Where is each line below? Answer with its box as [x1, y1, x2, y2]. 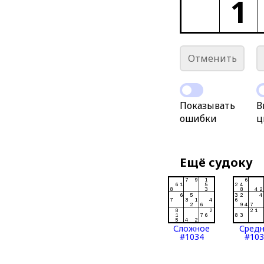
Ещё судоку [180, 154, 253, 170]
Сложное [173, 223, 210, 234]
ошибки [180, 112, 217, 125]
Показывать [180, 99, 236, 112]
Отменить [187, 52, 237, 65]
